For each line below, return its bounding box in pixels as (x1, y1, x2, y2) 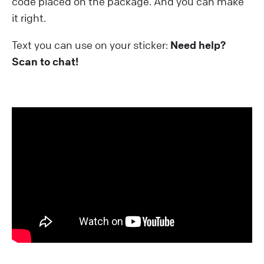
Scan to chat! (12, 54, 78, 68)
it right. (12, 11, 46, 24)
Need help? (170, 38, 226, 51)
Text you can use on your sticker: (12, 38, 170, 51)
